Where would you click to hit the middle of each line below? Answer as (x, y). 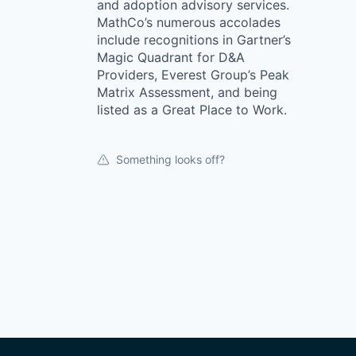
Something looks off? (170, 159)
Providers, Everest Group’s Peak (193, 75)
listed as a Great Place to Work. (192, 110)
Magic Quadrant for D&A (171, 57)
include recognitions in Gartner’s (194, 40)
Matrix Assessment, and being (187, 92)
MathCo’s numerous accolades (189, 22)
